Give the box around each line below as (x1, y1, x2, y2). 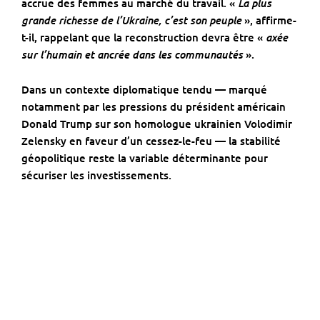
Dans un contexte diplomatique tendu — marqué (21, 82, 267, 97)
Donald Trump (21, 116, 92, 131)
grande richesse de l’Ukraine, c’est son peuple (21, 12, 241, 28)
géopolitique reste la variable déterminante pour (21, 151, 268, 166)
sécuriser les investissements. (21, 168, 171, 183)
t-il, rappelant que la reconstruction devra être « (21, 30, 266, 45)
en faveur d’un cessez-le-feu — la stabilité (66, 134, 281, 149)
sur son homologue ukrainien (92, 116, 244, 131)
